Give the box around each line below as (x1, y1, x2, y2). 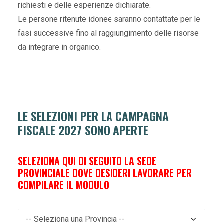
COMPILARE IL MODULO (18, 177, 109, 192)
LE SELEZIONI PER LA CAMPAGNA (18, 107, 169, 125)
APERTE (113, 121, 148, 139)
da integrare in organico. (18, 42, 101, 52)
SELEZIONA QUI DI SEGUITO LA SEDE (18, 153, 156, 168)
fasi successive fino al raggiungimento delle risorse (18, 28, 199, 38)
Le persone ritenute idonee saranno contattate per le (18, 14, 200, 24)
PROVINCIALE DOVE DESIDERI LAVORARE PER (18, 165, 192, 180)
